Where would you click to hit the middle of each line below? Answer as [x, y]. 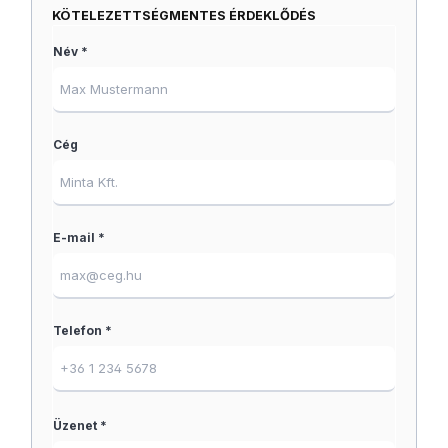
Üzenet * [80, 426]
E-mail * [79, 238]
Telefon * [82, 331]
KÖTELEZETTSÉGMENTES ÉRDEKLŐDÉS [184, 16]
